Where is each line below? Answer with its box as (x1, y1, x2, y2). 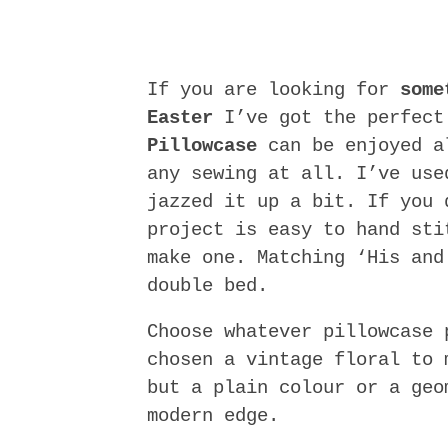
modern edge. (147, 404, 279, 427)
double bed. (147, 274, 268, 297)
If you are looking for (147, 78, 400, 101)
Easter (147, 106, 213, 129)
